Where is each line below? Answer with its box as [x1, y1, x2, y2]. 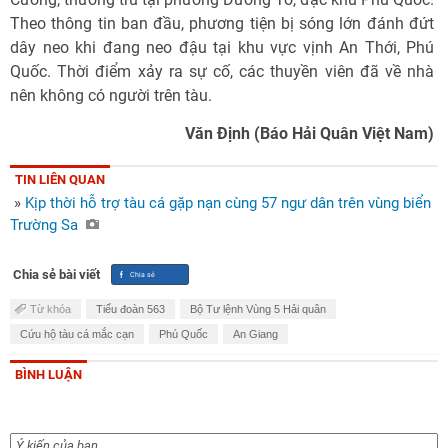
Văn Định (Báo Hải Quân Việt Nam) [185, 123, 434, 143]
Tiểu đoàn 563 [96, 302, 165, 315]
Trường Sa [10, 215, 82, 234]
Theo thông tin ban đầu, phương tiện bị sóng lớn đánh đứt [10, 13, 434, 33]
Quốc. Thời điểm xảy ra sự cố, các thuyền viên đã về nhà [10, 61, 434, 81]
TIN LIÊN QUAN [15, 171, 105, 187]
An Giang [233, 327, 278, 340]
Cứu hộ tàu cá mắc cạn [20, 327, 134, 340]
